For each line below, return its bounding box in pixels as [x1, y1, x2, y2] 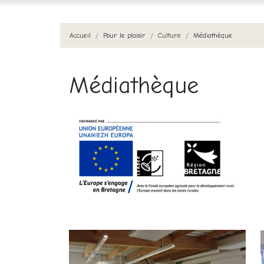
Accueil [70, 31, 91, 39]
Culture [158, 31, 181, 39]
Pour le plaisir [103, 31, 146, 39]
